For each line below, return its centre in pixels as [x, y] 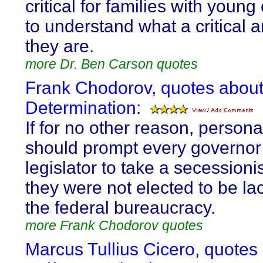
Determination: [83, 108]
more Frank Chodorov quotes [114, 225]
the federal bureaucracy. [120, 208]
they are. [60, 46]
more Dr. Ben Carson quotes [112, 64]
